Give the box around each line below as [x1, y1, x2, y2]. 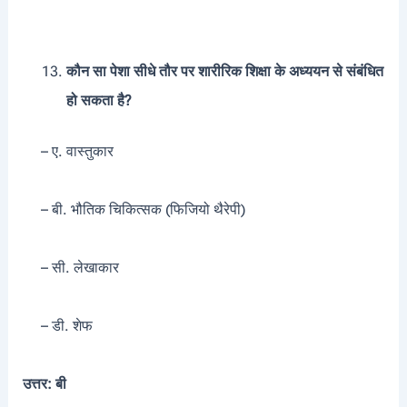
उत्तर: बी [22, 375, 66, 393]
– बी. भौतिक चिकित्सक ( [22, 201, 170, 219]
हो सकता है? [65, 92, 132, 110]
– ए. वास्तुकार [22, 143, 114, 161]
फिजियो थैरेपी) [169, 201, 245, 219]
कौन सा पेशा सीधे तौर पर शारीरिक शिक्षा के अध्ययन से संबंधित [65, 63, 383, 81]
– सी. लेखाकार [22, 259, 119, 277]
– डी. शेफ [22, 317, 93, 335]
